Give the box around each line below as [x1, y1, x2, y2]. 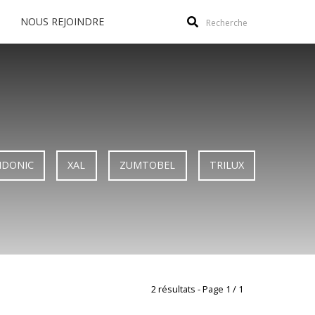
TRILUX [209, 158, 244, 172]
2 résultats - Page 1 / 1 [151, 283, 243, 295]
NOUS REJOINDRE [20, 15, 104, 28]
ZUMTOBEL [120, 158, 176, 172]
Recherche [204, 17, 247, 29]
